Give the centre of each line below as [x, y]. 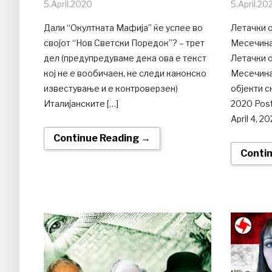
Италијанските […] [81, 103]
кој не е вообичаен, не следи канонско [125, 73]
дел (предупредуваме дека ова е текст [125, 58]
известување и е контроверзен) [111, 88]
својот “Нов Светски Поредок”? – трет [124, 42]
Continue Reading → [102, 138]
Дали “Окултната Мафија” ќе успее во [123, 27]
